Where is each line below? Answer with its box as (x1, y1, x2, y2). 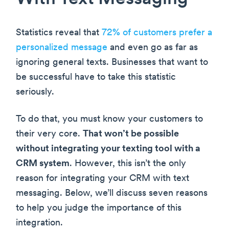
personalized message (16, 43, 107, 53)
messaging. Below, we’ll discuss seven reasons (16, 189, 208, 199)
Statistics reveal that (16, 28, 102, 38)
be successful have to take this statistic (16, 73, 176, 83)
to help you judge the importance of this (16, 203, 181, 214)
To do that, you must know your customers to (16, 114, 203, 125)
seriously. (16, 87, 54, 98)
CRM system (16, 159, 70, 169)
